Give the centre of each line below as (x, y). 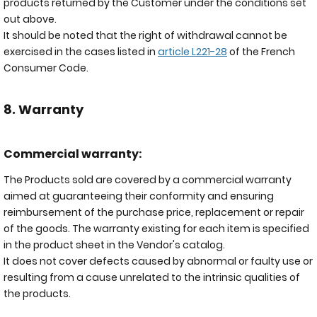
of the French (261, 52)
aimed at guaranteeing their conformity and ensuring (139, 196)
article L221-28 (192, 52)
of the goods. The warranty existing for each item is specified (156, 228)
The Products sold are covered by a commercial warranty (148, 179)
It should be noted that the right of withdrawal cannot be (145, 35)
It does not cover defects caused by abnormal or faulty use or (158, 261)
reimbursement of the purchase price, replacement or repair (154, 212)
